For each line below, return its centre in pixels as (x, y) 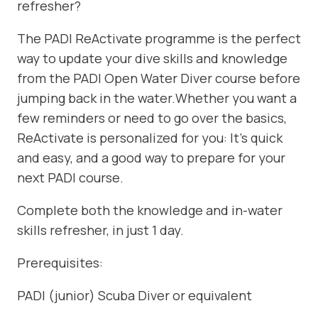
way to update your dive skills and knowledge (152, 59)
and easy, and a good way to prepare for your (151, 158)
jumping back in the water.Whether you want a (157, 98)
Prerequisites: (60, 263)
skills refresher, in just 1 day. (100, 230)
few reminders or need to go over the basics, (152, 118)
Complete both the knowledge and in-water (150, 210)
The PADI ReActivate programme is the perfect (159, 39)
